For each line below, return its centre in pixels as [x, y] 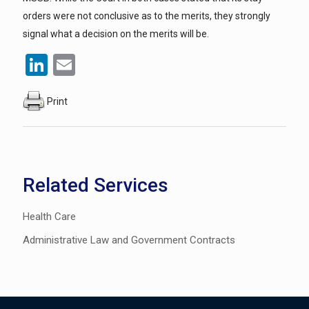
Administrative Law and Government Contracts [129, 240]
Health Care [49, 216]
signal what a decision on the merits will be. [116, 33]
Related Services [96, 185]
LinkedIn [88, 64]
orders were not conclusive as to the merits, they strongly [147, 16]
